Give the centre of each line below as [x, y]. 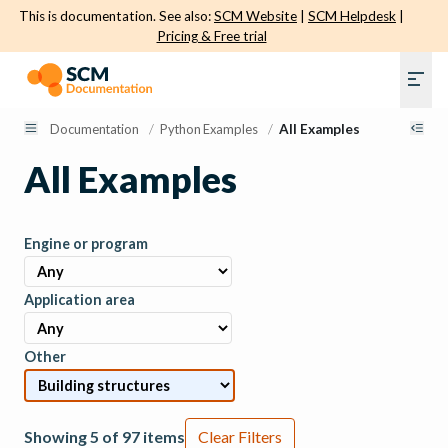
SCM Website [255, 16]
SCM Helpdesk [352, 16]
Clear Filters [240, 436]
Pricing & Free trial [211, 36]
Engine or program [86, 244]
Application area [79, 300]
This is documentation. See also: [116, 16]
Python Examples [209, 128]
